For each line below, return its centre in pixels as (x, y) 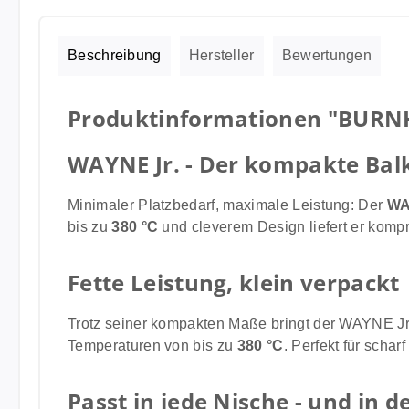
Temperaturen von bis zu (152, 346)
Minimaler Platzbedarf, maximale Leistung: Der (227, 205)
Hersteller (221, 55)
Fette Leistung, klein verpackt (234, 283)
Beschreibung (115, 55)
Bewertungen (327, 55)
